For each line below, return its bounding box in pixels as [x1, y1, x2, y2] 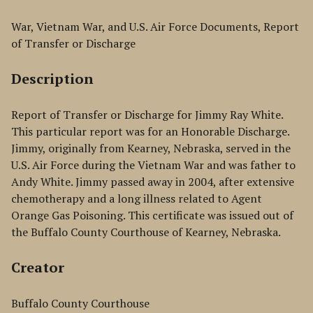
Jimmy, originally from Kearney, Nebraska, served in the [11, 140, 291, 156]
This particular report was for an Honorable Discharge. [11, 124, 289, 139]
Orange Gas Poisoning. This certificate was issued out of [11, 208, 293, 223]
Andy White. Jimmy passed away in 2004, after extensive [11, 174, 294, 189]
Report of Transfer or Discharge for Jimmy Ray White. [11, 107, 283, 122]
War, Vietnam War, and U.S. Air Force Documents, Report [11, 19, 299, 34]
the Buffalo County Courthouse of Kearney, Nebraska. [11, 224, 281, 240]
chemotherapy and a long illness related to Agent [11, 191, 262, 206]
